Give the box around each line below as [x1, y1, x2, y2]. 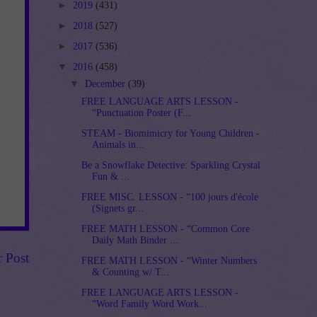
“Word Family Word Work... [92, 299, 208, 310]
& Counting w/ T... [92, 267, 170, 278]
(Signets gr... [92, 203, 144, 214]
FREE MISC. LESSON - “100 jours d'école [81, 192, 259, 203]
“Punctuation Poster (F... [92, 107, 192, 118]
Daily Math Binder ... [92, 235, 179, 246]
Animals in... [92, 139, 145, 150]
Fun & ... [92, 171, 130, 182]
